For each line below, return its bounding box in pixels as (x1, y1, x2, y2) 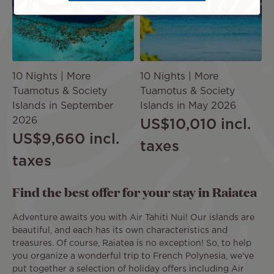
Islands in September (12, 102, 113, 111)
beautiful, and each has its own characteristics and (12, 226, 228, 234)
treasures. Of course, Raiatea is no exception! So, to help (12, 239, 251, 247)
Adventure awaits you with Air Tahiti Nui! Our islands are (12, 213, 254, 221)
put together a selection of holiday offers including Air (12, 265, 244, 273)
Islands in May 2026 (140, 102, 236, 111)
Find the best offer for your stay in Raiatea (12, 183, 257, 201)
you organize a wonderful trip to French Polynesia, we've (12, 252, 254, 260)
